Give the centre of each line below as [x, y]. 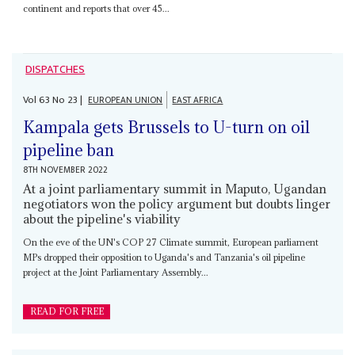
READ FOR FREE [67, 311]
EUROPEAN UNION [126, 101]
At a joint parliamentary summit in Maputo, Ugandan [175, 188]
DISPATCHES [55, 70]
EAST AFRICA [198, 101]
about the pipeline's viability [102, 218]
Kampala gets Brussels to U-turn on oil [167, 127]
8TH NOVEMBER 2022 [66, 170]
